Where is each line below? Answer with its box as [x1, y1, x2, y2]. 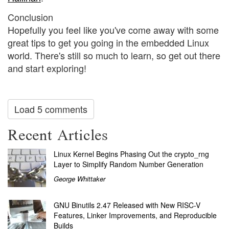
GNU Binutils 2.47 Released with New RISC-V [54, 200, 200, 211]
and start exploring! [8, 61, 86, 75]
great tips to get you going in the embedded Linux [8, 35, 209, 49]
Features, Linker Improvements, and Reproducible [54, 210, 217, 221]
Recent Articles [8, 120, 108, 150]
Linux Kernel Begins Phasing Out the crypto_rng [54, 149, 209, 159]
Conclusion [8, 10, 53, 24]
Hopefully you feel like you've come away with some [8, 22, 219, 36]
